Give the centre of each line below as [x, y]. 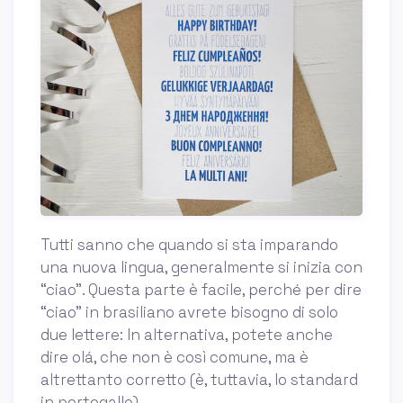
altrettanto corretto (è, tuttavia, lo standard [199, 380]
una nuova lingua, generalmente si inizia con [201, 268]
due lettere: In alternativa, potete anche [187, 335]
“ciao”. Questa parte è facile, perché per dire [201, 290]
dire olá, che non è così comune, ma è [175, 358]
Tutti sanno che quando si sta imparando [189, 245]
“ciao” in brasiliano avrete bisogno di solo [189, 313]
